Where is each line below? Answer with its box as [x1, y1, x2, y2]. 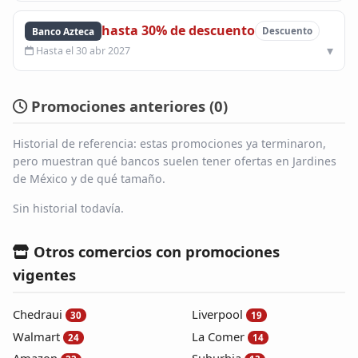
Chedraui [13, 305, 62, 322]
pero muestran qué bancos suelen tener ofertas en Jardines [13, 153, 336, 169]
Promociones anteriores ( [27, 96, 214, 116]
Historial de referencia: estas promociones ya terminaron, [13, 136, 326, 152]
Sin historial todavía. [13, 200, 124, 216]
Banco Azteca [32, 24, 95, 38]
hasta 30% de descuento [101, 22, 255, 40]
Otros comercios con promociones [30, 241, 280, 262]
